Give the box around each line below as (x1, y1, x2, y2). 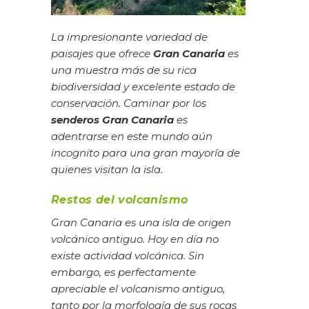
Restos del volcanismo (51, 192, 188, 206)
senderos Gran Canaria (51, 113, 174, 127)
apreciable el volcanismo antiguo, (51, 281, 225, 295)
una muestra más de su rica (51, 63, 197, 77)
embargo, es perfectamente (51, 265, 196, 279)
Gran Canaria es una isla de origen (51, 215, 231, 229)
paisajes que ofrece (51, 47, 153, 61)
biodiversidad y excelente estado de (51, 80, 235, 94)
